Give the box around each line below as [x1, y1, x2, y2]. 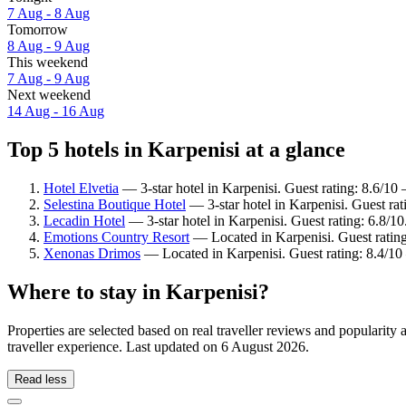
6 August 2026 [221, 338, 305, 354]
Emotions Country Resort [43, 228, 189, 245]
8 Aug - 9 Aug [7, 38, 90, 54]
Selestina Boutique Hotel [43, 196, 186, 212]
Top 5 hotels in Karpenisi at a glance [7, 138, 345, 162]
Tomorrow [7, 22, 68, 38]
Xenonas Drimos [43, 245, 140, 261]
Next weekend [7, 87, 91, 103]
